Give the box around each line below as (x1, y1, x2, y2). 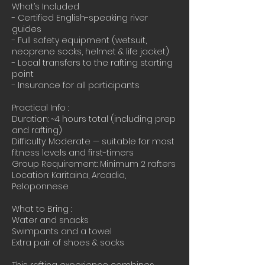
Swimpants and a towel (12, 225, 112, 237)
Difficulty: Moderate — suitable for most (12, 135, 174, 147)
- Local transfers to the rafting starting (12, 57, 173, 69)
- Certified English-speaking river (12, 12, 148, 24)
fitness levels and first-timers (12, 147, 134, 159)
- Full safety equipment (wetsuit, (12, 34, 147, 46)
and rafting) (12, 124, 62, 136)
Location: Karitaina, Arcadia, (12, 169, 126, 181)
